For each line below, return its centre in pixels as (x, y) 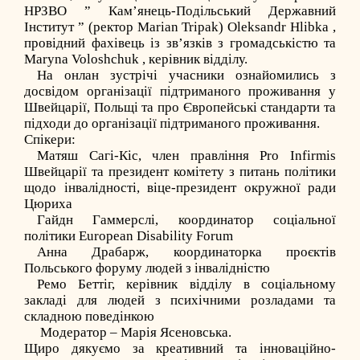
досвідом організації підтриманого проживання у (180, 91)
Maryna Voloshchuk (82, 59)
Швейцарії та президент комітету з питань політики (180, 172)
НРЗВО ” (66, 11)
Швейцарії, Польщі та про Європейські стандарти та (180, 107)
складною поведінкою (89, 316)
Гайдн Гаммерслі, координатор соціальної (186, 220)
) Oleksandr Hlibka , (278, 27)
